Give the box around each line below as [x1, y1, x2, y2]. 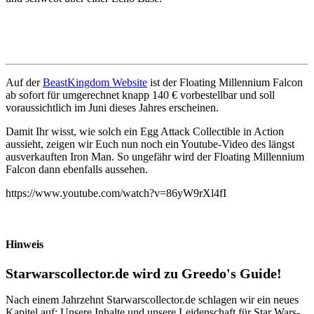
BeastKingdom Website [43, 76, 147, 88]
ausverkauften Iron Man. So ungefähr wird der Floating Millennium [6, 150, 304, 163]
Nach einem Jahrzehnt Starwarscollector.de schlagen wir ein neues [6, 293, 299, 306]
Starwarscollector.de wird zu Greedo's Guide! [6, 266, 282, 282]
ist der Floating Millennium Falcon [147, 76, 303, 88]
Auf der [6, 76, 43, 88]
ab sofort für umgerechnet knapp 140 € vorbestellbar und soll [6, 88, 275, 101]
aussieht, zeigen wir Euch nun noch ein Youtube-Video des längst [6, 137, 294, 150]
